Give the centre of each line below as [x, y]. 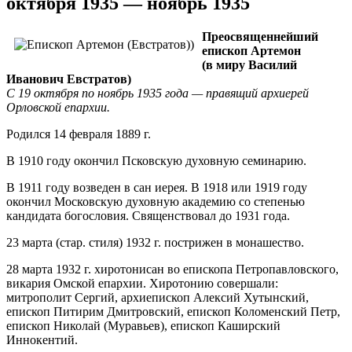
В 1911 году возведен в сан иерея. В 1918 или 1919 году [157, 187]
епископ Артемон [251, 50]
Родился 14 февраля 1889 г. [79, 134]
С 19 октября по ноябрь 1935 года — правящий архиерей [158, 93]
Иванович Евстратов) [69, 79]
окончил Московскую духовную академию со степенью [156, 201]
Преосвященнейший [260, 36]
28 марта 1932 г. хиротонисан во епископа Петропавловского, [172, 269]
